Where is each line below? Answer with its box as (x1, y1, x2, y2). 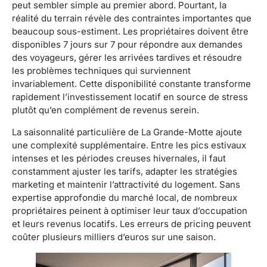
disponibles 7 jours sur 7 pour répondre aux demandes (12, 39, 243, 51)
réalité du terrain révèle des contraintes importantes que (12, 13, 252, 24)
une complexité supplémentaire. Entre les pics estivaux (12, 139, 246, 151)
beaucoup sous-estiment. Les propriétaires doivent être (12, 26, 249, 38)
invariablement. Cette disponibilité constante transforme (12, 78, 251, 90)
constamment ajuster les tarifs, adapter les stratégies (12, 165, 237, 177)
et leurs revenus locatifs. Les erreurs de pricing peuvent (12, 218, 251, 229)
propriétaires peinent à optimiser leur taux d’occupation (12, 204, 247, 216)
